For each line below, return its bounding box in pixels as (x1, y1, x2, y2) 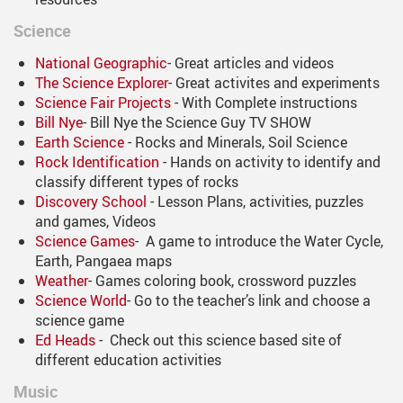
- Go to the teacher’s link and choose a (127, 291, 371, 311)
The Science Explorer (35, 73, 168, 94)
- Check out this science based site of (95, 330, 342, 351)
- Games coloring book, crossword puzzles (88, 271, 356, 291)
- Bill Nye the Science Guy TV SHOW (83, 112, 311, 133)
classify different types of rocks (35, 172, 238, 193)
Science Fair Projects (35, 93, 175, 113)
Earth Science (35, 132, 128, 153)
